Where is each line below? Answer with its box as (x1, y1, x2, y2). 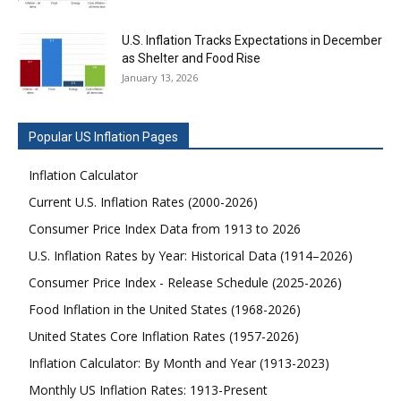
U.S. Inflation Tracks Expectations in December (122, 33, 382, 48)
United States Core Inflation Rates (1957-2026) (29, 328, 299, 346)
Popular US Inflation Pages (29, 130, 178, 145)
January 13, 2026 (122, 71, 198, 85)
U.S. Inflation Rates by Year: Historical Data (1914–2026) (29, 247, 353, 265)
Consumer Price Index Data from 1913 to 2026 (29, 220, 301, 238)
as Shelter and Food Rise (122, 51, 260, 66)
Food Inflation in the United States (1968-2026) (29, 301, 301, 319)
